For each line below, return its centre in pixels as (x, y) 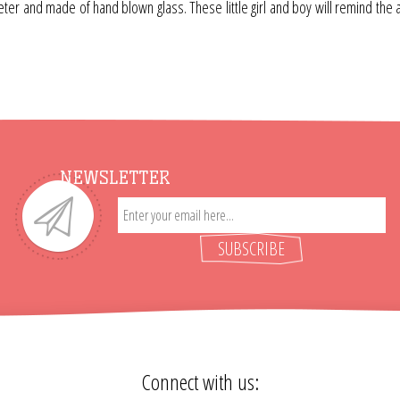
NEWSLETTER (115, 178)
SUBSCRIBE (251, 249)
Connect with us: (200, 382)
